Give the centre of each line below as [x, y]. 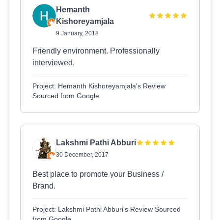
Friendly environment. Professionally [96, 51]
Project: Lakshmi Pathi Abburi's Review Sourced [107, 209]
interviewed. [54, 63]
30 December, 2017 [82, 155]
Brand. [44, 186]
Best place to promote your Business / [98, 174]
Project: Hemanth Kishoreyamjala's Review [99, 86]
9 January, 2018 [77, 33]
